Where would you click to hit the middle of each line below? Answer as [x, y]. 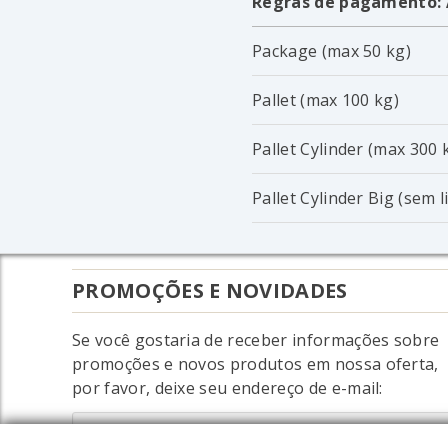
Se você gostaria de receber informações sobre [256, 340]
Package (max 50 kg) [332, 51]
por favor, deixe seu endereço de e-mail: [227, 388]
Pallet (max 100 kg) [326, 100]
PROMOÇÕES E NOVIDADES [210, 291]
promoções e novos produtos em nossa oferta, [255, 364]
